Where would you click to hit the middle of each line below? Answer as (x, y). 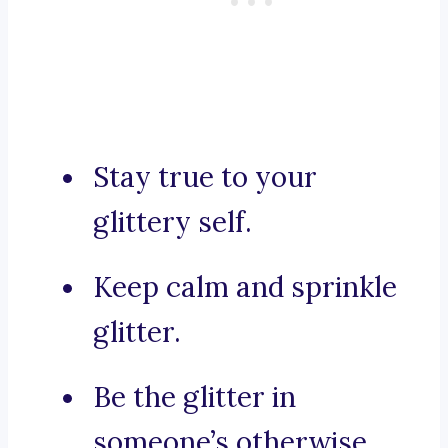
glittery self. (172, 222)
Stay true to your (205, 177)
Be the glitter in (194, 397)
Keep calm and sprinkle (245, 287)
